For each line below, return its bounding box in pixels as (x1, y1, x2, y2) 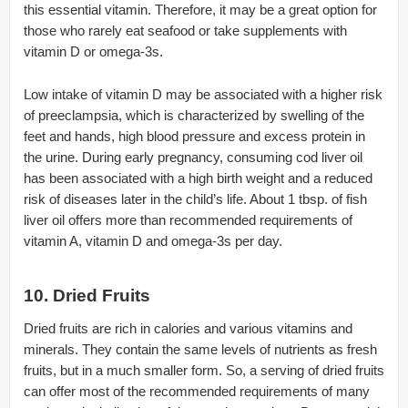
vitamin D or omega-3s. (24, 43, 163, 59)
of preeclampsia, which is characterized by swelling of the (24, 107, 364, 123)
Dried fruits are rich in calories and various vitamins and (24, 320, 352, 336)
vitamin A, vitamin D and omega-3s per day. (24, 232, 282, 249)
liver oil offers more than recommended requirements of (24, 211, 352, 228)
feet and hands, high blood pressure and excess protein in (24, 127, 365, 144)
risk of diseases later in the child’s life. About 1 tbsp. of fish (24, 190, 367, 207)
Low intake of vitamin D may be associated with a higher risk (24, 86, 382, 102)
